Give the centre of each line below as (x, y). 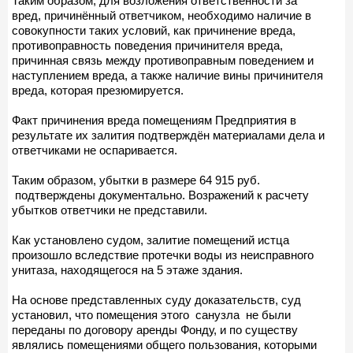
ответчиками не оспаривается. (95, 150)
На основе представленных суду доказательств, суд (156, 299)
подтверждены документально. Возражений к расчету (160, 195)
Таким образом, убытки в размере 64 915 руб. (136, 180)
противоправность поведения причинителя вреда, (147, 45)
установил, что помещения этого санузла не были (151, 314)
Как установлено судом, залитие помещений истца (150, 240)
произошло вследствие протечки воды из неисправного (163, 255)
